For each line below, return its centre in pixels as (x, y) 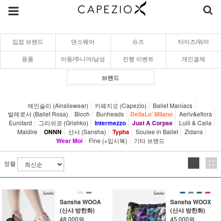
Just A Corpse (152, 123)
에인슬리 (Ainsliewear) (58, 105)
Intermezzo (110, 123)
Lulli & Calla (195, 123)
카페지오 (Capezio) (121, 105)
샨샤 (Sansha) (87, 131)
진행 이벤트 (138, 59)
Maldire (27, 131)
